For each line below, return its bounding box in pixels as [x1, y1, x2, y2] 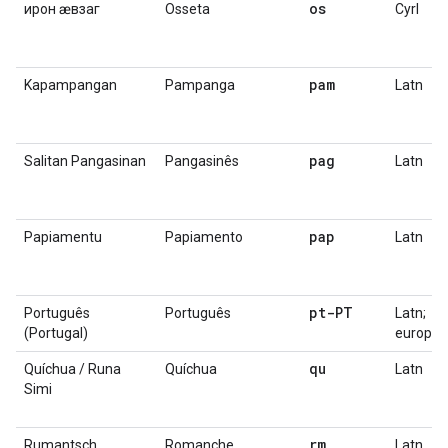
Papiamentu [24, 229, 102, 245]
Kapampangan [24, 77, 117, 93]
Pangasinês [165, 153, 239, 169]
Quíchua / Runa [24, 361, 121, 377]
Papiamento [165, 229, 243, 245]
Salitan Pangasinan [24, 153, 146, 169]
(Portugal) [24, 325, 88, 341]
